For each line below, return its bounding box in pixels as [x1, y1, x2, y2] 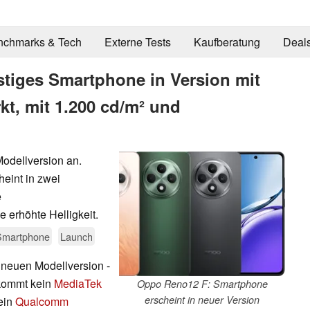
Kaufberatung [193, 34, 260, 51]
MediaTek [54, 275, 102, 291]
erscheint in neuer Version [145, 292, 259, 307]
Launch [60, 228, 93, 244]
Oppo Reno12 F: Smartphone [136, 276, 268, 291]
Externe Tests [104, 34, 171, 51]
